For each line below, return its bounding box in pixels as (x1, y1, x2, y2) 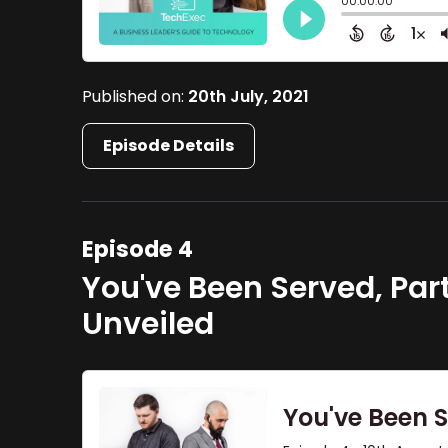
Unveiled (82, 303, 215, 345)
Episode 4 (82, 233, 194, 265)
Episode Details (103, 134, 235, 158)
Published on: (82, 85, 189, 109)
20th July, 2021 (188, 85, 310, 109)
